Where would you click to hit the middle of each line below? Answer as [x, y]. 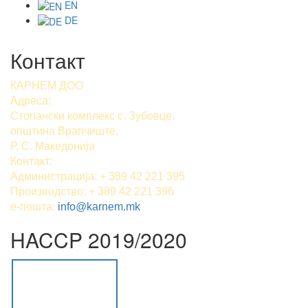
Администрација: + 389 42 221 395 [98, 177]
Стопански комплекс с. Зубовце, [92, 116]
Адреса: [31, 101]
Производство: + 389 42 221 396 [92, 192]
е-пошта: [34, 207]
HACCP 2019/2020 [99, 240]
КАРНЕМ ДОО [47, 86]
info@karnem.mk [99, 207]
